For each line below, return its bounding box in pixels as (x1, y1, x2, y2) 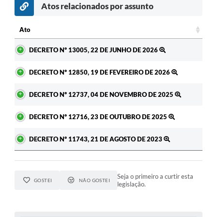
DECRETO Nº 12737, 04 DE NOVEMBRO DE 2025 (29, 90, 175, 98)
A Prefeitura (10, 11, 46, 17)
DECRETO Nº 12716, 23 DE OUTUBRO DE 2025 (29, 112, 169, 121)
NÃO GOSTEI (78, 177, 110, 183)
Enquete (10, 30, 33, 37)
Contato (10, 106, 34, 112)
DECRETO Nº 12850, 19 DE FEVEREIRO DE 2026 (29, 68, 171, 76)
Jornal (10, 49, 28, 56)
